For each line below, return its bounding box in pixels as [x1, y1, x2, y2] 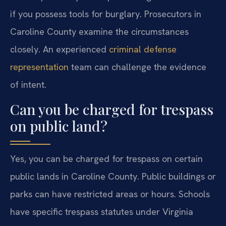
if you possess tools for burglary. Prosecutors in [10, 8, 201, 20]
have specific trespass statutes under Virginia [10, 205, 193, 217]
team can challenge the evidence [69, 61, 206, 73]
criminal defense [109, 43, 177, 55]
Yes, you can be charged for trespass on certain [10, 152, 203, 164]
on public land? [10, 116, 107, 135]
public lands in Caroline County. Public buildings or [10, 170, 216, 182]
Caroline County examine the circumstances [10, 26, 189, 38]
